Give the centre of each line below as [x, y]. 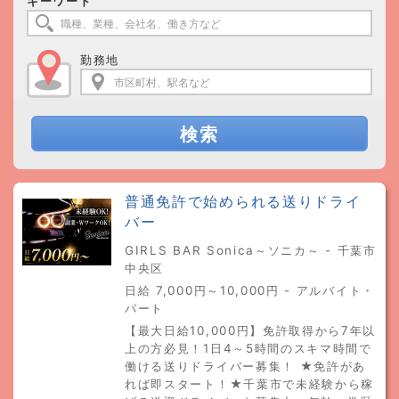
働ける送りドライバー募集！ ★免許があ [246, 366]
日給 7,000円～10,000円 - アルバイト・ [250, 290]
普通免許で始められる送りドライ [243, 202]
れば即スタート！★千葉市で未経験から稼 [250, 384]
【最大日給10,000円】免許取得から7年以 [251, 330]
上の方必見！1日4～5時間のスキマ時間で [248, 348]
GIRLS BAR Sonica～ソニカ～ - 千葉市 [251, 250]
